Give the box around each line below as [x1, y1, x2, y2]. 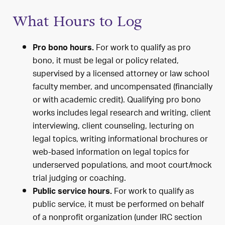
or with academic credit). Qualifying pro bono [33, 92, 201, 109]
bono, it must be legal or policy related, [33, 53, 179, 70]
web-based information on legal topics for [33, 145, 189, 161]
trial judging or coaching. [33, 171, 126, 187]
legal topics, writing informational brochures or [33, 132, 208, 148]
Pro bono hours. [33, 41, 96, 57]
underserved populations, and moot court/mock [33, 158, 211, 174]
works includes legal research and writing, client [33, 105, 211, 122]
